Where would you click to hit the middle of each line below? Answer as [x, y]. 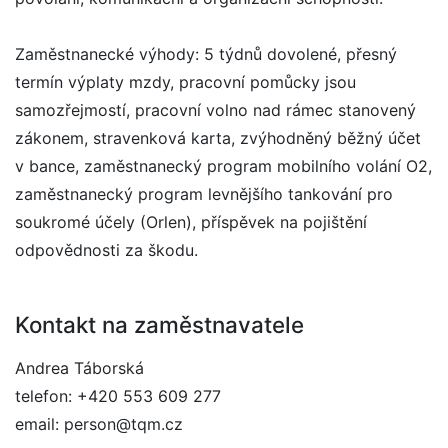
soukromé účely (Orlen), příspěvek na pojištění [191, 222]
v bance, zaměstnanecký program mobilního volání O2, [223, 166]
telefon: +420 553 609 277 [118, 396]
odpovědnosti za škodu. [106, 250]
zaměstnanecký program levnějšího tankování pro [204, 194]
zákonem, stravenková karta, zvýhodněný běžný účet [218, 138]
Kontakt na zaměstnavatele [159, 324]
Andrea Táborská [79, 368]
